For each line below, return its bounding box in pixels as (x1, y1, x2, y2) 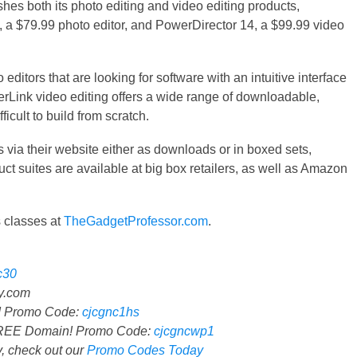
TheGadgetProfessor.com (64, 214, 208, 229)
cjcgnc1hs (82, 305, 139, 320)
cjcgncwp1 (154, 324, 214, 339)
